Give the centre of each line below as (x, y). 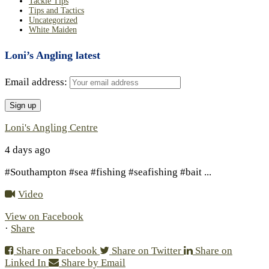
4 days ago (28, 150)
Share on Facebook (57, 250)
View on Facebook (44, 216)
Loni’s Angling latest (53, 55)
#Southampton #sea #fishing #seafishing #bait (104, 172)
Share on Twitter (147, 250)
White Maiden (53, 29)
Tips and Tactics (56, 10)
